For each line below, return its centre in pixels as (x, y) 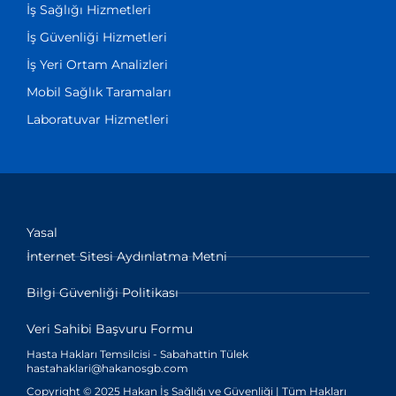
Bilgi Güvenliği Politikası (103, 293)
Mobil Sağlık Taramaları (99, 92)
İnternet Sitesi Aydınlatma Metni (127, 257)
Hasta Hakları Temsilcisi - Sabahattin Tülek (137, 354)
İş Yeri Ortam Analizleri (97, 65)
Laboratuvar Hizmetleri (98, 120)
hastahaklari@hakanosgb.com (107, 369)
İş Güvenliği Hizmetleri (97, 38)
